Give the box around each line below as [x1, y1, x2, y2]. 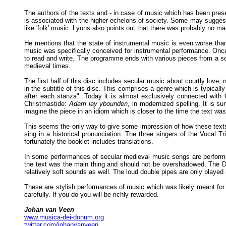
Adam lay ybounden [69, 99, 128, 107]
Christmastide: [24, 99, 69, 107]
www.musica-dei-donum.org [24, 213, 104, 221]
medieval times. [24, 62, 71, 70]
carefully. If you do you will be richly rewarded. [24, 190, 159, 198]
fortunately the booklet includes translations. [24, 137, 153, 145]
